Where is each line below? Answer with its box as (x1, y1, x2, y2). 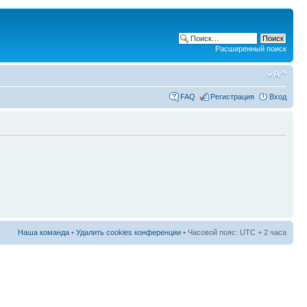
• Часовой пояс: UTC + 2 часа (181, 228, 286, 236)
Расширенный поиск (215, 45, 286, 53)
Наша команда (18, 228, 69, 236)
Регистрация (210, 92, 254, 101)
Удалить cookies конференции (76, 228, 181, 236)
